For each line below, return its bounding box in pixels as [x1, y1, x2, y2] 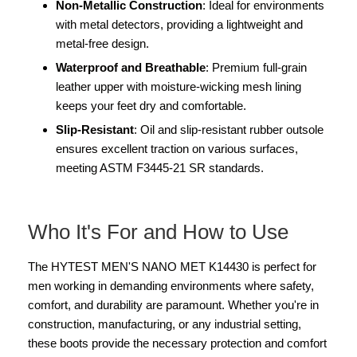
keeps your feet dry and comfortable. [56, 98, 246, 112]
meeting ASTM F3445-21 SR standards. [56, 160, 264, 175]
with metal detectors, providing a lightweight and [56, 17, 303, 31]
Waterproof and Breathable [56, 60, 206, 74]
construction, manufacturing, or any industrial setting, [28, 316, 301, 331]
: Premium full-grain [206, 60, 307, 74]
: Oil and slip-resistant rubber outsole [134, 122, 324, 136]
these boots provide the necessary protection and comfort [28, 335, 327, 350]
